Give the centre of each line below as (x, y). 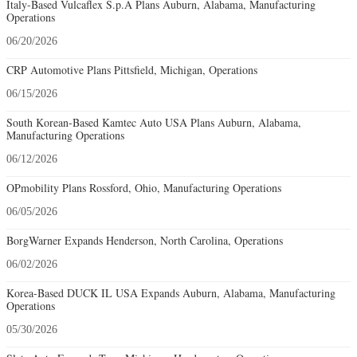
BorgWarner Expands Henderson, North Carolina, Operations (145, 240)
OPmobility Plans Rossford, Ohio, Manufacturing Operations (144, 187)
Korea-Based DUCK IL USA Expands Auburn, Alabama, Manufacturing (171, 292)
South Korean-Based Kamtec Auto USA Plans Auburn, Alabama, (154, 122)
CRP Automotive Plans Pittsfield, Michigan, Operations (132, 69)
